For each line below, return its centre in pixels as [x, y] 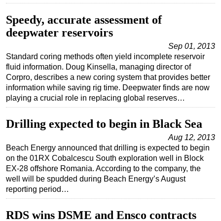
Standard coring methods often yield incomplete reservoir [105, 57]
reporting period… [37, 189]
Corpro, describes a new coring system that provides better [108, 77]
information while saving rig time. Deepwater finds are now [108, 88]
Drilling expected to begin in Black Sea [104, 124]
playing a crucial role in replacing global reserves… [95, 98]
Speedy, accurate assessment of [84, 20]
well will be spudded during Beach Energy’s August [96, 179]
